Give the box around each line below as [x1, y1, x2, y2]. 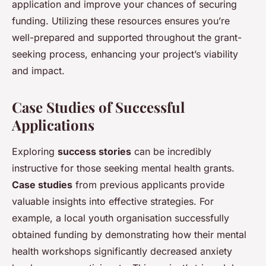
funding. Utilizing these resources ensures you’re [12, 15, 230, 27]
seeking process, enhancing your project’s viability [12, 48, 238, 61]
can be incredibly [131, 145, 211, 158]
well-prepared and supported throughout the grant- [12, 31, 242, 44]
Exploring [12, 145, 58, 158]
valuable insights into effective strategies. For [12, 195, 214, 208]
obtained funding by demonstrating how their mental [12, 229, 246, 241]
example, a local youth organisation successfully [12, 212, 229, 224]
